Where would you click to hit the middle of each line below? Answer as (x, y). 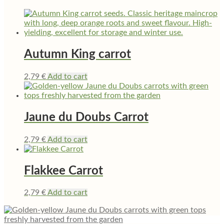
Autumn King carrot (77, 54)
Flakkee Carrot (63, 171)
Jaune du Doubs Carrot (86, 117)
